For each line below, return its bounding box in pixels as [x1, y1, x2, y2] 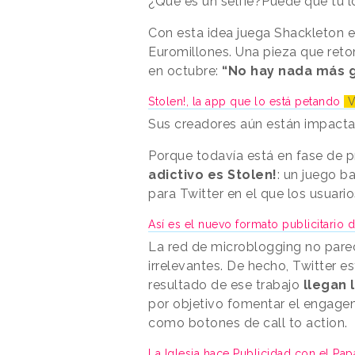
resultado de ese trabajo [148, 277, 303, 292]
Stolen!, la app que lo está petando [148, 94, 344, 108]
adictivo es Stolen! [148, 166, 277, 182]
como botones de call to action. [148, 315, 348, 330]
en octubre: [148, 63, 222, 78]
